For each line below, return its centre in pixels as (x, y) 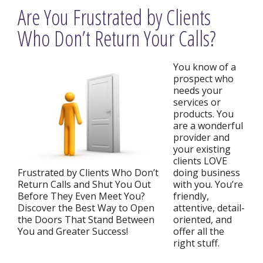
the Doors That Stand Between (86, 220)
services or (197, 102)
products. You (203, 114)
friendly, (191, 196)
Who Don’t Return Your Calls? (117, 38)
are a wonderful (208, 126)
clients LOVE (200, 161)
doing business (207, 173)
